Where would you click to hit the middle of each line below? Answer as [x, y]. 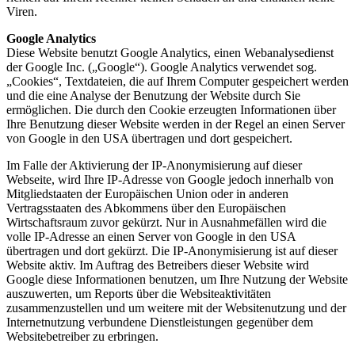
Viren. [22, 11]
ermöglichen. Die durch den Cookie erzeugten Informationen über [171, 110]
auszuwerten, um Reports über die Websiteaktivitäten [139, 294]
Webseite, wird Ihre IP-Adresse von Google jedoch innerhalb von [170, 179]
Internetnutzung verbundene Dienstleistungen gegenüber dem [160, 322]
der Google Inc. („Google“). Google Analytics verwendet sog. [162, 67]
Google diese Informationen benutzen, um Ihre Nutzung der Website [177, 279]
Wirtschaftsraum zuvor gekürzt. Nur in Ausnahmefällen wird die [166, 222]
